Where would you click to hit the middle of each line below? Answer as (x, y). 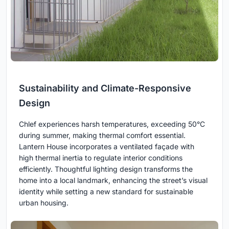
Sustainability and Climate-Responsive (105, 88)
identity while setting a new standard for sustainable (106, 192)
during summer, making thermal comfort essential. (102, 135)
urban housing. (44, 203)
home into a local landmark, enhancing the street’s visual (113, 180)
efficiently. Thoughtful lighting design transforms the (106, 169)
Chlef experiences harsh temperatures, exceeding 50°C (112, 124)
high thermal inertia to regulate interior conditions (101, 158)
